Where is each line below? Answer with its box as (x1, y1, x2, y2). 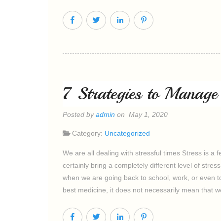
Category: (72, 129, 105, 137)
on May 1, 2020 (115, 110, 168, 118)
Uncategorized (105, 129, 150, 137)
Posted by (63, 110, 96, 118)
